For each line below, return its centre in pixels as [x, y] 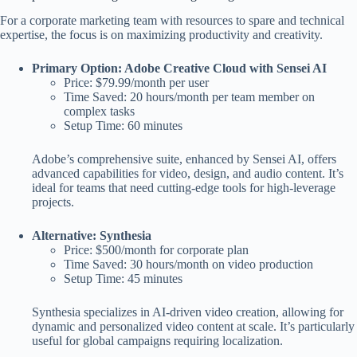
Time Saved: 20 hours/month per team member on [189, 97]
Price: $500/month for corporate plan [156, 250]
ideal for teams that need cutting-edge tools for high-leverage [184, 188]
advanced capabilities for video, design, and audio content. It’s [188, 174]
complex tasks [99, 112]
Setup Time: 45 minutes [123, 279]
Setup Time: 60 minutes [123, 126]
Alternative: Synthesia [92, 236]
